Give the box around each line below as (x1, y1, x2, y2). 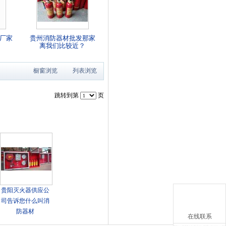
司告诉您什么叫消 (1, 197, 50, 204)
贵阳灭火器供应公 (1, 187, 50, 194)
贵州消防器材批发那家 (29, 34, 95, 42)
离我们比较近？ (39, 42, 86, 49)
